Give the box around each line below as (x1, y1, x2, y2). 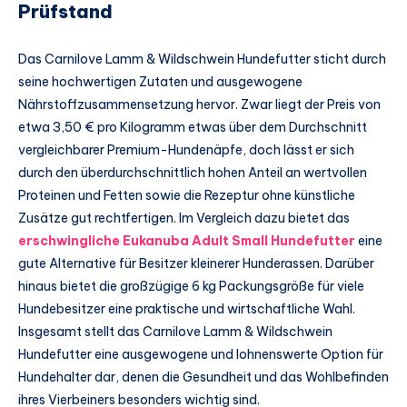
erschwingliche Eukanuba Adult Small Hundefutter (18, 232, 355, 249)
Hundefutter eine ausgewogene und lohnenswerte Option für (18, 345, 383, 362)
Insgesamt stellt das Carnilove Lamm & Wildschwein (18, 323, 333, 340)
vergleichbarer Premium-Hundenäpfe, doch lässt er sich (18, 141, 354, 158)
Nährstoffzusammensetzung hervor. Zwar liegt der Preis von (18, 95, 381, 113)
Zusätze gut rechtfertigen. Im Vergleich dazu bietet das (18, 209, 350, 226)
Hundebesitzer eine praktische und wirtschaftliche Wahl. (18, 300, 355, 317)
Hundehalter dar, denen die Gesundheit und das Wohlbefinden (18, 368, 389, 385)
